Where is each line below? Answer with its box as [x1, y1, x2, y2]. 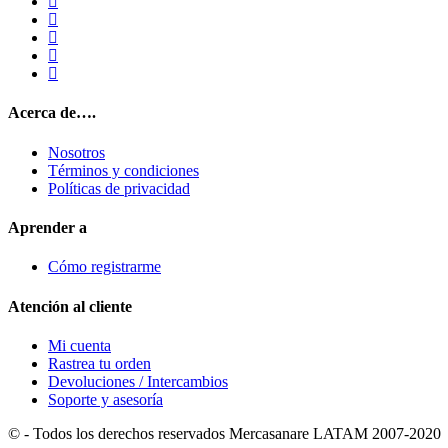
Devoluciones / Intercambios [48, 372, 228, 390]
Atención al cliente [8, 297, 132, 315]
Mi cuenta [48, 336, 111, 354]
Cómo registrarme [48, 258, 161, 276]
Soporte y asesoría [48, 390, 163, 408]
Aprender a [8, 219, 87, 237]
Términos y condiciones [48, 161, 199, 179]
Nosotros [48, 143, 105, 161]
